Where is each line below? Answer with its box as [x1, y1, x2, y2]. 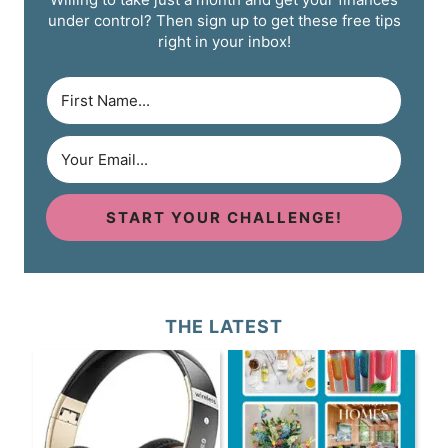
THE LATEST [165, 316, 283, 338]
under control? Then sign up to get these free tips [47, 11, 401, 31]
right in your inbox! [157, 32, 291, 52]
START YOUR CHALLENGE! [105, 208, 343, 228]
